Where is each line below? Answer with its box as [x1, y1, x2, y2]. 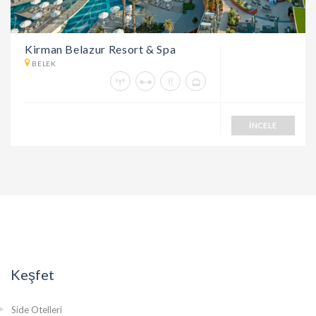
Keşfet [11, 265, 54, 283]
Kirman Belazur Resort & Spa [25, 42, 176, 56]
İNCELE [249, 120, 277, 130]
